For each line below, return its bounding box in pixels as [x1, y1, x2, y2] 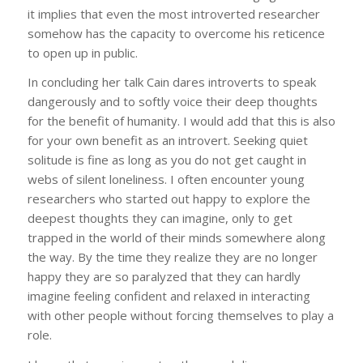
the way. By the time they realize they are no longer [27, 249, 318, 266]
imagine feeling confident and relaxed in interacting [27, 288, 310, 305]
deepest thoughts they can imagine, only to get [27, 210, 293, 227]
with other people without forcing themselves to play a [27, 307, 334, 324]
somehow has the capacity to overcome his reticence [27, 24, 325, 41]
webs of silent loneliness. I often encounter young [27, 171, 305, 188]
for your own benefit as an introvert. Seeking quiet [27, 132, 308, 149]
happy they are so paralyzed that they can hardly [27, 268, 301, 285]
